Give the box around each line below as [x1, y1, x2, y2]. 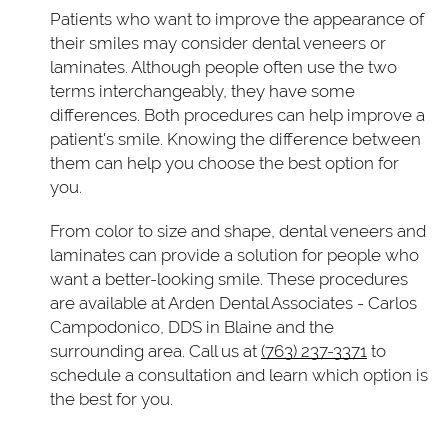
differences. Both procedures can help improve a [50, 104, 425, 125]
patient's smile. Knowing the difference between [50, 128, 421, 149]
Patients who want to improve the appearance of [50, 8, 424, 29]
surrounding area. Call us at [50, 340, 261, 361]
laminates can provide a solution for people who [50, 244, 419, 265]
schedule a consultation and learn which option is [50, 364, 428, 385]
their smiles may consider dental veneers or [50, 32, 386, 53]
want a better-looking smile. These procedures [50, 268, 408, 289]
